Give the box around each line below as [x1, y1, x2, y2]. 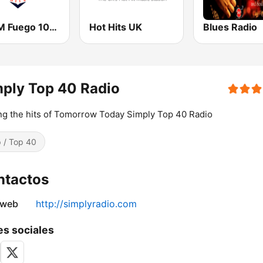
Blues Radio [203, 21, 257, 33]
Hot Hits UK [89, 21, 143, 33]
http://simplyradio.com [36, 198, 137, 210]
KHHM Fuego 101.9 [49, 21, 57, 33]
